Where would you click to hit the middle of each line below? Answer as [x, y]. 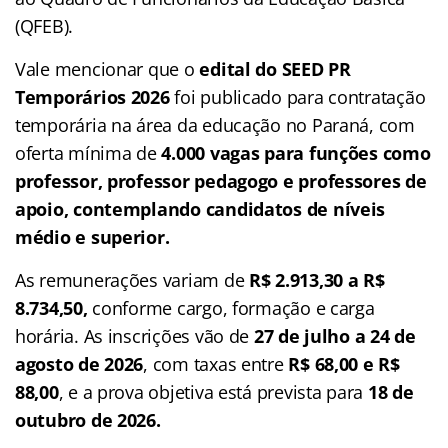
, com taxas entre [216, 363]
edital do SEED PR [275, 68]
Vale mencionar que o [107, 68]
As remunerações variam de [132, 279]
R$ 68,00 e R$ [344, 363]
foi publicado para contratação [297, 96]
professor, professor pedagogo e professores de [221, 180]
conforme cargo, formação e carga [231, 307]
